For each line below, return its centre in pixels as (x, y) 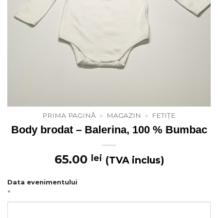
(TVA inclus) (135, 160)
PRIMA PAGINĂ (69, 116)
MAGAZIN (124, 116)
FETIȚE (164, 116)
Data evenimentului (42, 182)
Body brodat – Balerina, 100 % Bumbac (109, 130)
